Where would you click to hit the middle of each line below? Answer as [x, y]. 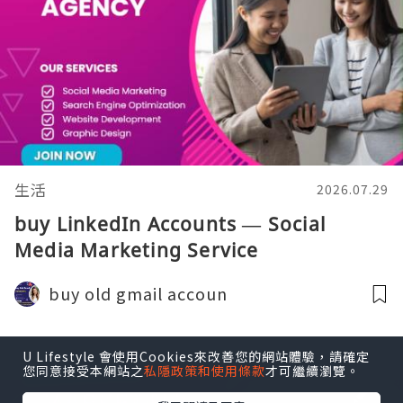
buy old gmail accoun [138, 293]
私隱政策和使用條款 [205, 371]
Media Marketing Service [137, 250]
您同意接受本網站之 [83, 371]
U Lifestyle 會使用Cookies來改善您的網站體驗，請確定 [196, 356]
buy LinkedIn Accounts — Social [170, 224]
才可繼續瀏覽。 [313, 371]
